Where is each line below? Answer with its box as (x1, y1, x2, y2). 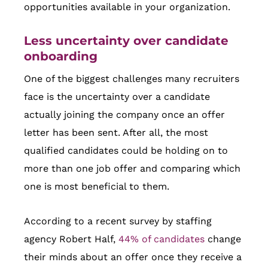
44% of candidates (118, 233, 205, 245)
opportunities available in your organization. (24, 1, 230, 13)
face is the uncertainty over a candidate (24, 91, 210, 103)
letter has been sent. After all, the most (24, 127, 208, 139)
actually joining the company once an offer (24, 109, 225, 121)
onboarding (24, 49, 98, 64)
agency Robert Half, (24, 233, 118, 245)
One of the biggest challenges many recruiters (24, 73, 239, 85)
